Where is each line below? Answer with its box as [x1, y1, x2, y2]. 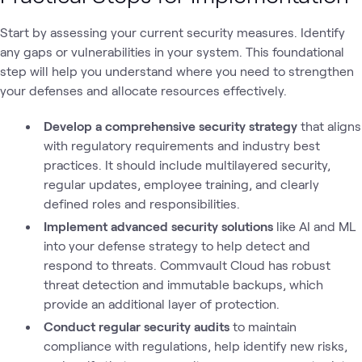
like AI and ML [273, 218, 356, 234]
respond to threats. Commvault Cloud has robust [43, 257, 330, 272]
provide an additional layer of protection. [43, 296, 280, 311]
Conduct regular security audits [44, 318, 229, 334]
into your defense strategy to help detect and [43, 238, 310, 253]
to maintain [229, 318, 297, 334]
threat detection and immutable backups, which [43, 276, 323, 292]
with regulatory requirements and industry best [43, 137, 320, 153]
